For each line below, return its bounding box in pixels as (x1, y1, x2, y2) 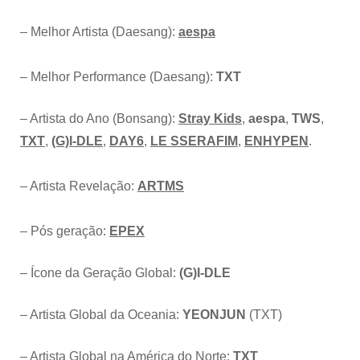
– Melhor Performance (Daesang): (20, 70, 216, 84)
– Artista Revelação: (20, 179, 137, 194)
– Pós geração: (20, 224, 109, 239)
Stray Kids (178, 112, 242, 126)
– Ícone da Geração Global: (20, 266, 179, 280)
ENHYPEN (244, 134, 309, 149)
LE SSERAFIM (150, 134, 238, 149)
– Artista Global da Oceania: (20, 308, 182, 322)
